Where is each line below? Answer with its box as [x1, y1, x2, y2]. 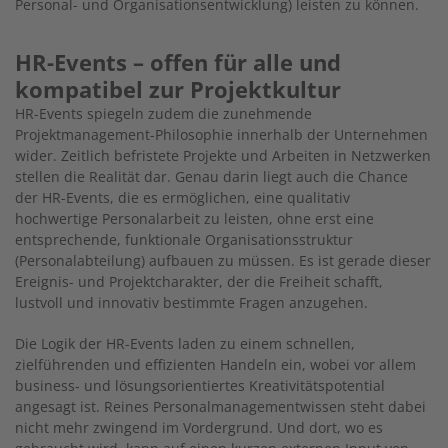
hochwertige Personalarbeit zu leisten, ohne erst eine [15, 209, 374, 229]
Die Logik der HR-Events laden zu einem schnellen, [15, 334, 355, 354]
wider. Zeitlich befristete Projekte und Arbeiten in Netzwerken [15, 146, 431, 166]
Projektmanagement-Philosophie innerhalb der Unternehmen [15, 125, 428, 145]
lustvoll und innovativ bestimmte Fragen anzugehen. [15, 293, 368, 313]
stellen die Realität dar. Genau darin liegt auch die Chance [15, 167, 408, 187]
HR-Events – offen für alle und [15, 47, 341, 78]
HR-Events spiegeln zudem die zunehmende [15, 104, 312, 124]
